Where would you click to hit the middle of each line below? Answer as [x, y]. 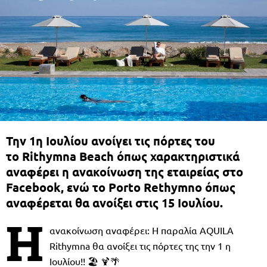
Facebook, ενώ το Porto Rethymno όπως [121, 187]
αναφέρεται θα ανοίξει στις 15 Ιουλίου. [114, 202]
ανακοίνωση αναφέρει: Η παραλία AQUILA [142, 230]
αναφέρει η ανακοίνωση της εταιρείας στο [125, 171]
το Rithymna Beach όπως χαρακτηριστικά [123, 156]
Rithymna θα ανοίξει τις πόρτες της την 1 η [140, 245]
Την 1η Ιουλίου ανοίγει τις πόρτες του [111, 140]
